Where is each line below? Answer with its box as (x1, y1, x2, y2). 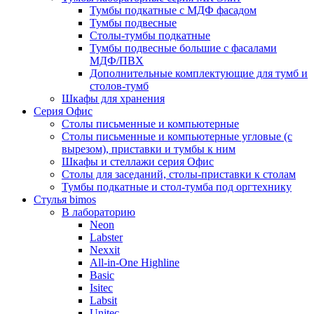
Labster (90, 231, 123, 243)
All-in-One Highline (90, 257, 179, 268)
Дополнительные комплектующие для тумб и (90, 67, 308, 79)
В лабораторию (62, 206, 135, 218)
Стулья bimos (34, 193, 96, 205)
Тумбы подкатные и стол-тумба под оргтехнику (62, 181, 292, 193)
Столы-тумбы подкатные (90, 29, 210, 41)
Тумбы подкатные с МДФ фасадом (90, 4, 257, 16)
